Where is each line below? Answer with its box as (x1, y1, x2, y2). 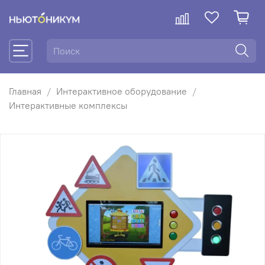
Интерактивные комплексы (9, 99, 127, 111)
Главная (9, 85, 41, 97)
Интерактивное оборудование (56, 85, 187, 97)
